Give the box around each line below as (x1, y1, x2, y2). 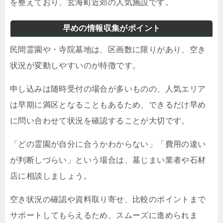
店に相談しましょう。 (10, 171, 92, 180)
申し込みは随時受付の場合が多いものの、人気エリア (10, 84, 206, 93)
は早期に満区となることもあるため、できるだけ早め (10, 100, 206, 109)
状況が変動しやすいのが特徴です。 (10, 61, 141, 70)
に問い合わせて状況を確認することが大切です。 (10, 116, 190, 125)
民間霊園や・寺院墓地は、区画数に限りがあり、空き (10, 45, 206, 54)
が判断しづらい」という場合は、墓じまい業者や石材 (10, 155, 206, 164)
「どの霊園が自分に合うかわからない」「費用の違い (10, 139, 206, 148)
